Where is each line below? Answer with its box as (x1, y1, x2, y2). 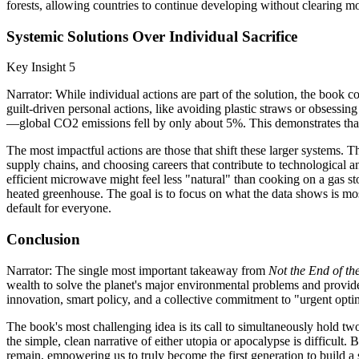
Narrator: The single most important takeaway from (6, 263, 268, 277)
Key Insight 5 (6, 60, 75, 75)
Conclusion (6, 231, 80, 248)
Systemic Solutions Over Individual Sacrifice (6, 27, 297, 45)
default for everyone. (6, 201, 111, 216)
